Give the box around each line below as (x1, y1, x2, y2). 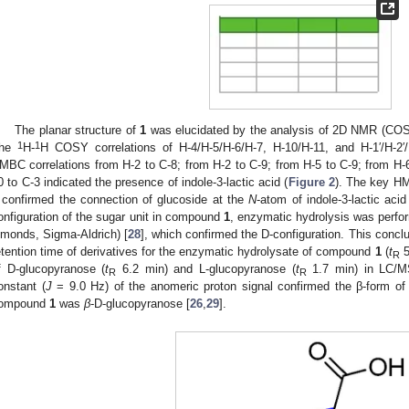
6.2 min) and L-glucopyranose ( (116, 262, 296, 277)
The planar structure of (15, 123, 141, 138)
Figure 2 (288, 175, 335, 190)
